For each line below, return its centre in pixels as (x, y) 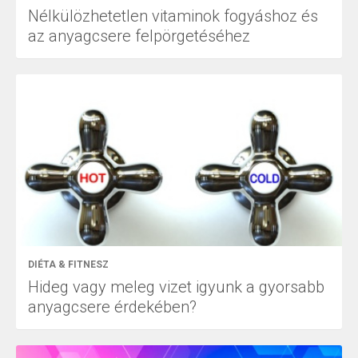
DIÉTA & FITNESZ (68, 264)
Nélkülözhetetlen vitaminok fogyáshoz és (173, 16)
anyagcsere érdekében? (112, 306)
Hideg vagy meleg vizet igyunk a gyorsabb (176, 286)
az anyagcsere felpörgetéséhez (139, 36)
